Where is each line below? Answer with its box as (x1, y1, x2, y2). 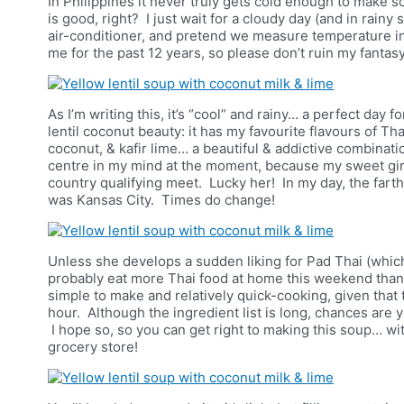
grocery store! (48, 337, 138, 355)
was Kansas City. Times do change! (48, 190, 275, 208)
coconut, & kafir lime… (48, 139, 192, 157)
